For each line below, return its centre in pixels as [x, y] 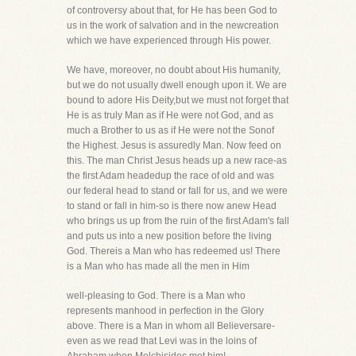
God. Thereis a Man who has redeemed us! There [174, 251]
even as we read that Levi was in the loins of [162, 341]
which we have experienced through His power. [169, 41]
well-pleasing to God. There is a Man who [156, 296]
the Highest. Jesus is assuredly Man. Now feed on [174, 145]
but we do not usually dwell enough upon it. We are [177, 85]
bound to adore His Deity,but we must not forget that [178, 100]
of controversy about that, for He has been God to [172, 10]
